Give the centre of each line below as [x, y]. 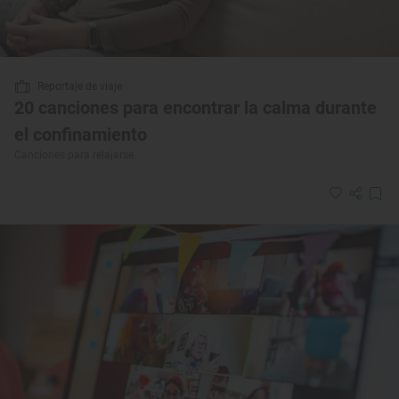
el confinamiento [81, 135]
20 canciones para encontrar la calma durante [195, 108]
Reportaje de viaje [80, 87]
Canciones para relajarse [74, 155]
